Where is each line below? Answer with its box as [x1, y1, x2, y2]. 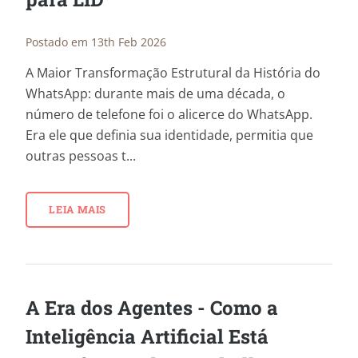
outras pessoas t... [26, 147, 136, 165]
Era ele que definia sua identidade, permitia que [26, 126, 313, 145]
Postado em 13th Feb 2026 [26, 34, 166, 50]
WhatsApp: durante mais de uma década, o [26, 85, 285, 103]
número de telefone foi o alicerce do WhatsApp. [26, 105, 312, 124]
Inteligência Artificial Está [26, 323, 268, 349]
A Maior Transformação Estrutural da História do [26, 64, 320, 82]
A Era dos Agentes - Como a [26, 294, 278, 320]
